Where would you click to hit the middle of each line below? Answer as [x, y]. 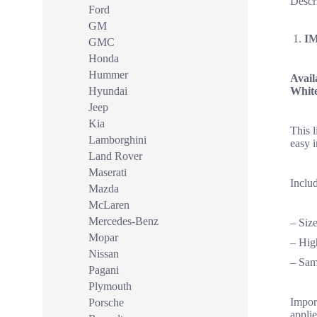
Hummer [108, 75]
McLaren [109, 205]
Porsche [106, 302]
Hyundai [108, 91]
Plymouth [110, 286]
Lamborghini [117, 140]
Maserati [108, 172]
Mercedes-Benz [123, 221]
